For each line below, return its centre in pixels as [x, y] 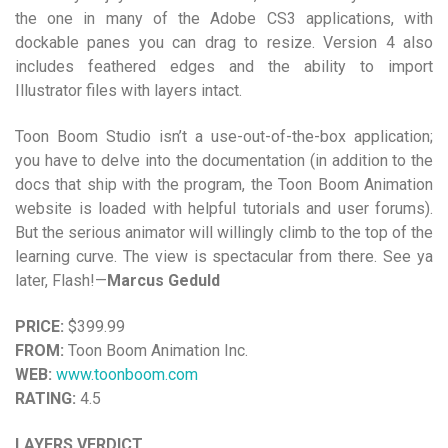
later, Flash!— [61, 280]
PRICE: [41, 326]
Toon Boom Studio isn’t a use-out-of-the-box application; [224, 136]
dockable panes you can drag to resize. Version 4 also [224, 42]
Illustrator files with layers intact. [128, 90]
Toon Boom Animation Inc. [158, 350]
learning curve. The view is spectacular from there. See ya [224, 256]
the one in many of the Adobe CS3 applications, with [224, 18]
